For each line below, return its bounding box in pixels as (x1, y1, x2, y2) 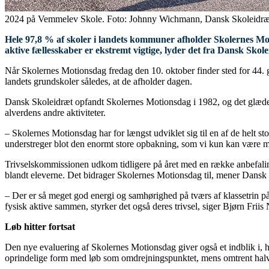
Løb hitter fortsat (5, 222, 75, 232)
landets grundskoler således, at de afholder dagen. (5, 76, 192, 87)
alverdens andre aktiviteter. (5, 107, 106, 118)
